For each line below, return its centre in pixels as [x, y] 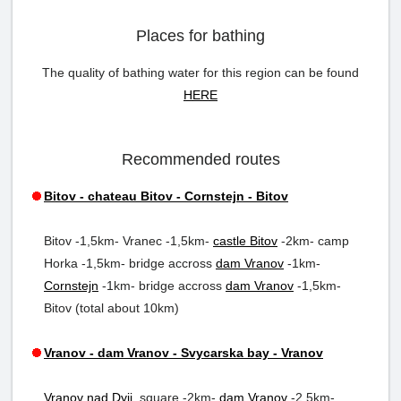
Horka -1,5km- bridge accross [130, 263]
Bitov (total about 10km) [111, 307]
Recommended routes [200, 159]
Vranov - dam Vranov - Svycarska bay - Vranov [183, 352]
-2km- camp [313, 240]
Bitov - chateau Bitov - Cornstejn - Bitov [166, 196]
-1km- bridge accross [162, 285]
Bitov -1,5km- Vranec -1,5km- [128, 240]
